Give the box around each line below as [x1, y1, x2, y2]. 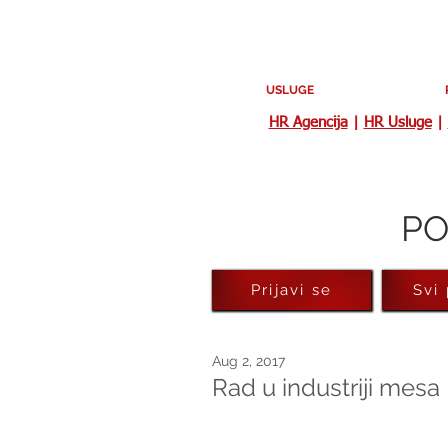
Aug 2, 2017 [212, 352, 285, 369]
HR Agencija [268, 115, 348, 130]
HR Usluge [363, 115, 432, 130]
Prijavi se [250, 281, 333, 299]
